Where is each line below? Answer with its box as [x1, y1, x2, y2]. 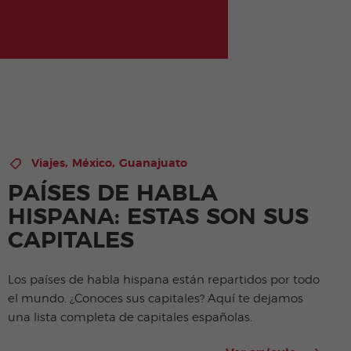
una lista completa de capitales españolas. [8, 312, 253, 324]
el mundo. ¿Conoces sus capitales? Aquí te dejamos [8, 293, 304, 305]
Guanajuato [119, 157, 188, 169]
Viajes [31, 157, 66, 169]
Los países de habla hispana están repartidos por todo [8, 274, 320, 286]
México [72, 157, 113, 169]
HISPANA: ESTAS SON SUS [8, 205, 309, 229]
